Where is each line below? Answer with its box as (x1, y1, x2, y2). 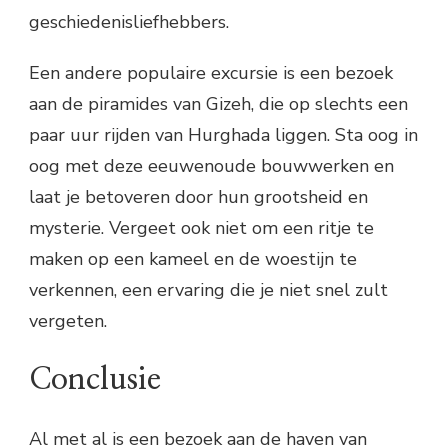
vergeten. (29, 308, 107, 333)
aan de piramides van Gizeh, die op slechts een (29, 91, 408, 116)
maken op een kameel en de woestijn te (29, 246, 357, 271)
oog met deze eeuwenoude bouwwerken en (29, 153, 394, 178)
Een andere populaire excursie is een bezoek (29, 60, 393, 85)
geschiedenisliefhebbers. (29, 9, 229, 34)
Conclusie (29, 364, 161, 395)
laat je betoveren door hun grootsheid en (29, 184, 368, 209)
